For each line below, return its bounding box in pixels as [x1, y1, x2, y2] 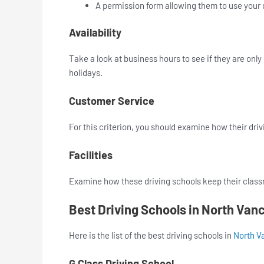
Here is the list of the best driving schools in [69, 230, 233, 241]
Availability [69, 26, 121, 39]
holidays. [69, 67, 104, 78]
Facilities [69, 148, 113, 162]
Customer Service [69, 94, 154, 108]
